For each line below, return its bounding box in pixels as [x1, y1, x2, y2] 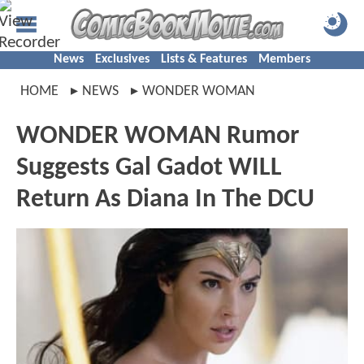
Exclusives [95, 53, 149, 66]
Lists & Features [161, 53, 247, 66]
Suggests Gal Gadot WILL [16, 155, 282, 181]
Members [258, 53, 310, 66]
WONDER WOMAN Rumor [16, 123, 299, 149]
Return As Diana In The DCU [16, 187, 314, 213]
